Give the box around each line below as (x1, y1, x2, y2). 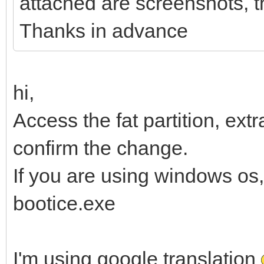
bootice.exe (13, 192, 115, 214)
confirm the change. (13, 136, 188, 159)
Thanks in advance (19, 19, 188, 42)
